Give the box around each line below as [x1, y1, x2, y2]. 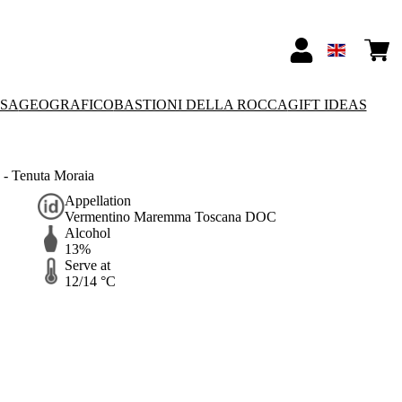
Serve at [64, 258, 110, 274]
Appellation [64, 193, 131, 209]
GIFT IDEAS [287, 97, 367, 112]
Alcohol [64, 225, 110, 241]
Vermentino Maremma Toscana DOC [64, 209, 276, 225]
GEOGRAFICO [18, 97, 114, 112]
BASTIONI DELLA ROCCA [113, 97, 288, 112]
